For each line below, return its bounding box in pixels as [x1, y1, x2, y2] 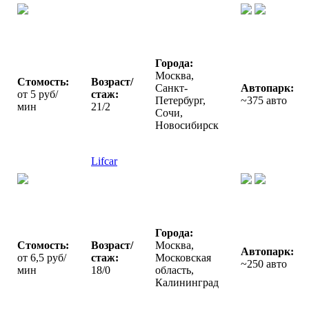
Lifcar [91, 154, 117, 167]
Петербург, [155, 94, 206, 106]
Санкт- [155, 81, 188, 94]
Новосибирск [155, 119, 219, 131]
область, [155, 263, 194, 276]
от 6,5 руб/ [17, 251, 66, 263]
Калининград [155, 276, 219, 288]
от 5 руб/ [17, 88, 58, 100]
